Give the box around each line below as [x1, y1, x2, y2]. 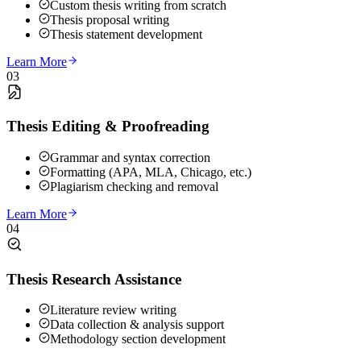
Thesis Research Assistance [6, 270, 181, 288]
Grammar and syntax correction [50, 151, 210, 164]
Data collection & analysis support [50, 317, 224, 332]
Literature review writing [50, 303, 176, 317]
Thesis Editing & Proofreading [6, 118, 210, 135]
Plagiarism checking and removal [50, 180, 218, 193]
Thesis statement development [50, 27, 202, 41]
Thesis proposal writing [50, 12, 169, 27]
